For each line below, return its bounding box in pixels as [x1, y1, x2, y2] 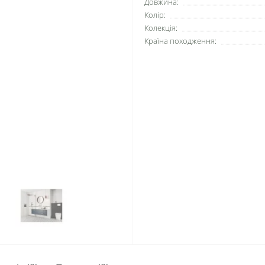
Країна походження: [144, 35, 216, 46]
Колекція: [144, 22, 177, 33]
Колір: [144, 9, 166, 20]
